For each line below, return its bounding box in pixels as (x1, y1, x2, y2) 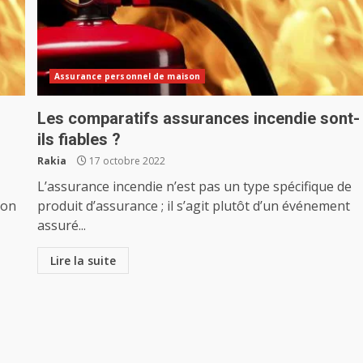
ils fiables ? (37, 130, 122, 149)
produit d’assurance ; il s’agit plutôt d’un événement (37, 197, 351, 215)
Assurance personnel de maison (54, 70, 201, 82)
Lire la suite (50, 253, 117, 268)
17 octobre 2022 (87, 154, 166, 168)
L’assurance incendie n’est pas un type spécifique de (37, 177, 352, 195)
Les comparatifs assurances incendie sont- (37, 109, 361, 128)
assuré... (37, 216, 87, 234)
